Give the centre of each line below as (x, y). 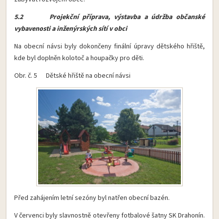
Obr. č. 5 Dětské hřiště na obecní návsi (72, 76)
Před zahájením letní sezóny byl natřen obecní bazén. (92, 198)
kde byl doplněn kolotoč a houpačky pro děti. (79, 58)
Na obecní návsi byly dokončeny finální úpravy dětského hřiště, (109, 46)
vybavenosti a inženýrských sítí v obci (71, 29)
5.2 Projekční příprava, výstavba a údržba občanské (109, 17)
